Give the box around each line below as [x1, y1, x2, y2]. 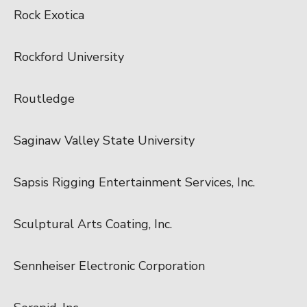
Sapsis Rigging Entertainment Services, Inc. [14, 173, 255, 191]
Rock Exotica [14, 6, 84, 23]
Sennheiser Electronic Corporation [14, 257, 205, 274]
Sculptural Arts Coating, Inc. [14, 215, 172, 232]
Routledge [14, 90, 75, 107]
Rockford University [14, 48, 124, 65]
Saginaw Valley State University [14, 132, 195, 149]
